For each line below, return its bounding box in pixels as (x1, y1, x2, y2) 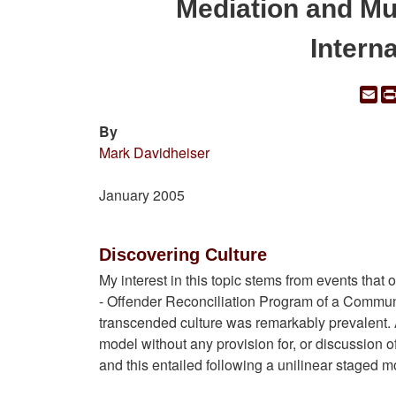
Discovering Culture (99, 245, 267, 265)
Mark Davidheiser (99, 142, 209, 164)
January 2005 (99, 185, 185, 206)
